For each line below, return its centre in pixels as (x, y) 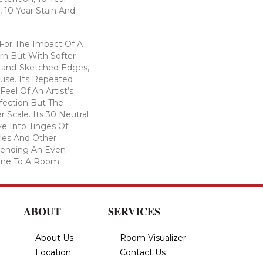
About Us (54, 237)
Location (53, 252)
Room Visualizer (153, 237)
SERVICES (134, 211)
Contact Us (143, 252)
